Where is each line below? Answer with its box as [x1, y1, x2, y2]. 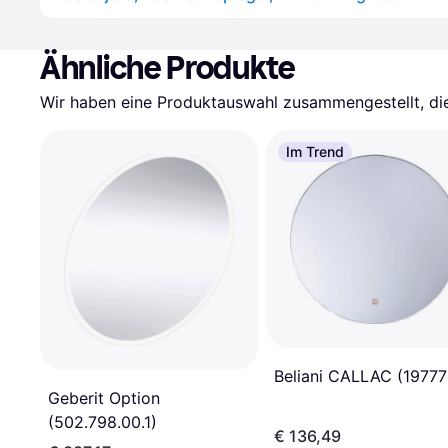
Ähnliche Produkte [40, 49, 296, 87]
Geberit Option [48, 387, 160, 408]
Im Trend [286, 143, 344, 160]
